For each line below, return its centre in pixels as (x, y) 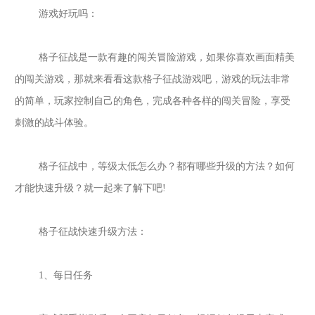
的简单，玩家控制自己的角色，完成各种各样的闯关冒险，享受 (153, 101)
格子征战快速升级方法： (93, 232)
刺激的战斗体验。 (54, 123)
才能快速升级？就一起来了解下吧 (89, 188)
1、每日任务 (66, 276)
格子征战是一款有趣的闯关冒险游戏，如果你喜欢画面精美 (167, 58)
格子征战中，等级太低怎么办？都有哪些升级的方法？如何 (167, 167)
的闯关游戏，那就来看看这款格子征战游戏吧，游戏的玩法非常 (153, 79)
